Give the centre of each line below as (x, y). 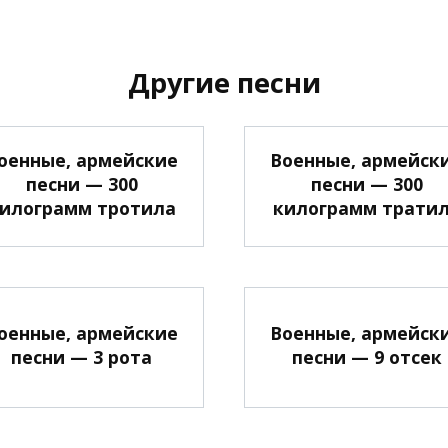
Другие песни (224, 83)
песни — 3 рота (81, 356)
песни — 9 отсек (366, 356)
